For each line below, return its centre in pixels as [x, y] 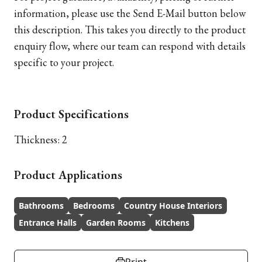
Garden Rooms [116, 223]
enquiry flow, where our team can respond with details [130, 46]
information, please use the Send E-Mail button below [130, 13]
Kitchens [172, 223]
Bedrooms [94, 206]
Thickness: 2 [41, 139]
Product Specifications [71, 114]
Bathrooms [41, 206]
